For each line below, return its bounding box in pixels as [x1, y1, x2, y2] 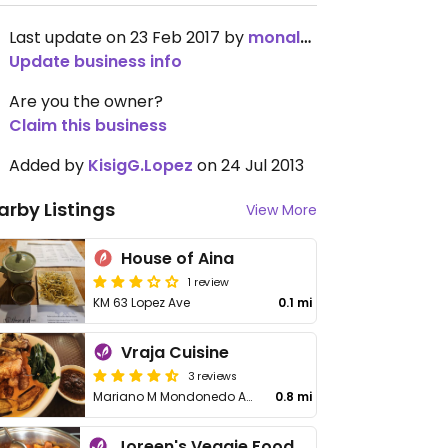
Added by [9, 154, 88, 177]
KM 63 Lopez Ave [93, 294, 191, 311]
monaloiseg [248, 26, 300, 49]
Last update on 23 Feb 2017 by [9, 26, 248, 49]
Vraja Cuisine [121, 341, 230, 364]
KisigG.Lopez [88, 154, 193, 177]
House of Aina [121, 247, 235, 270]
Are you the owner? [9, 90, 163, 113]
